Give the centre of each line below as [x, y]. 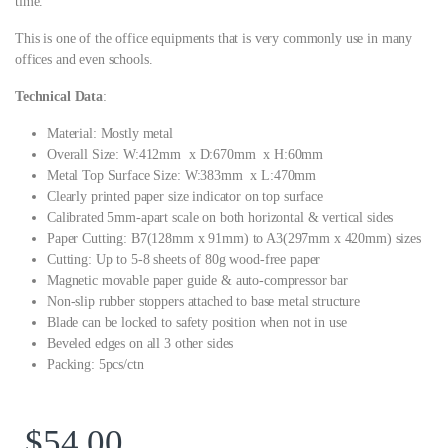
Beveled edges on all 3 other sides [140, 344]
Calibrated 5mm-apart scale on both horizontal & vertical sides [220, 218]
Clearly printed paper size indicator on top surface [185, 197]
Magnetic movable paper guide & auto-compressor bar [197, 281]
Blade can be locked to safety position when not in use [197, 323]
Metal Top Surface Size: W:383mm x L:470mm [182, 176]
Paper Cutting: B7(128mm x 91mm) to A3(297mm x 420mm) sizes [234, 239]
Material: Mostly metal [110, 134]
